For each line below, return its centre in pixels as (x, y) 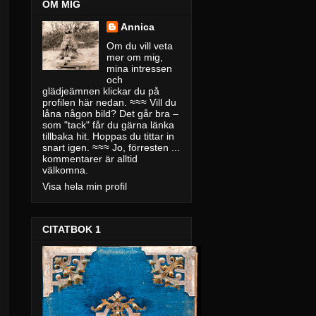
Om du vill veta (139, 45)
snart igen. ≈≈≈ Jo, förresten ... (111, 147)
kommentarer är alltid (90, 158)
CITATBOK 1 (72, 230)
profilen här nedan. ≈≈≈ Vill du (109, 102)
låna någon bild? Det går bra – (110, 113)
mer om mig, (134, 57)
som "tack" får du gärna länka (108, 124)
